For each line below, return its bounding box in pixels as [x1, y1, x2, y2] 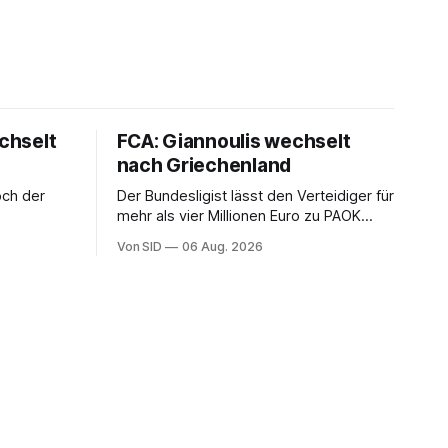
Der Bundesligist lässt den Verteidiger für [116, 186, 394, 205]
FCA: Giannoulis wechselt [116, 129, 351, 153]
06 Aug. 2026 [182, 238, 263, 254]
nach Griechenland [116, 153, 292, 177]
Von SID [116, 238, 163, 254]
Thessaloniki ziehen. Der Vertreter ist [116, 226, 368, 245]
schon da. [116, 246, 183, 265]
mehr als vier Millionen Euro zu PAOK [116, 206, 361, 225]
